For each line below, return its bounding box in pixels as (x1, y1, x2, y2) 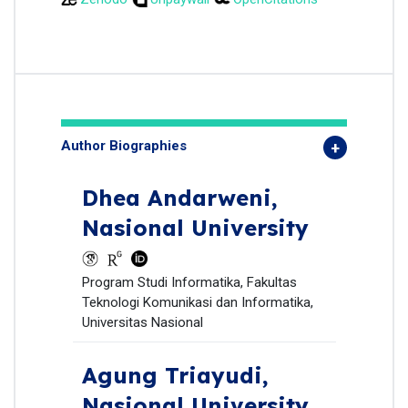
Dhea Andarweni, (81, 184, 278, 212)
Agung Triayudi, (81, 362, 269, 390)
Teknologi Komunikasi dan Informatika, (81, 294, 313, 311)
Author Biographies (61, 138, 187, 155)
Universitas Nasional (81, 314, 203, 331)
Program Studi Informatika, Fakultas (81, 274, 297, 291)
